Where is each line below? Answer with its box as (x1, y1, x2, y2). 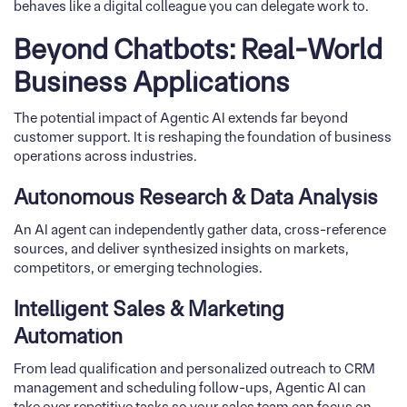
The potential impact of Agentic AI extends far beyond (14, 109, 348, 126)
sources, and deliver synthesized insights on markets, (14, 240, 349, 257)
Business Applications (14, 65, 290, 99)
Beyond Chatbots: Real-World (14, 33, 382, 66)
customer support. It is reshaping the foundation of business (14, 128, 392, 145)
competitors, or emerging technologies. (14, 259, 263, 276)
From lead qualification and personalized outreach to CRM (14, 360, 375, 377)
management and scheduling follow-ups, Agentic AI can (14, 379, 366, 396)
